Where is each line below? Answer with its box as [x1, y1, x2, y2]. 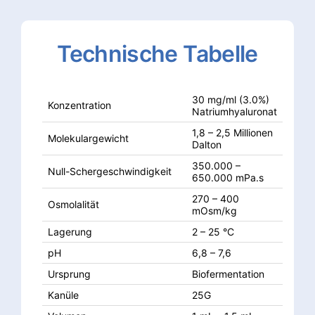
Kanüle [48, 289, 79, 301]
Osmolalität [48, 198, 99, 210]
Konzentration [48, 99, 111, 111]
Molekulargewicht [48, 132, 129, 144]
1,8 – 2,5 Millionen [192, 127, 273, 139]
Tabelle [183, 40, 258, 67]
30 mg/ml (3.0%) [192, 94, 269, 105]
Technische [57, 40, 178, 67]
